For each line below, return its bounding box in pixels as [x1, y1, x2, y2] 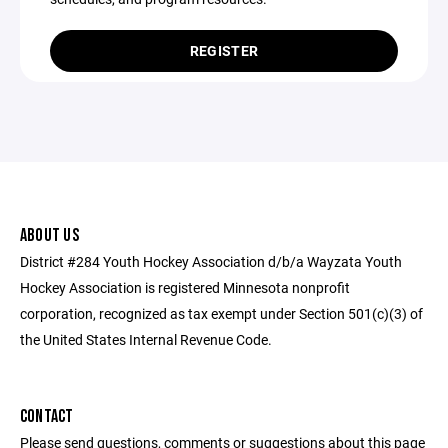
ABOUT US [20, 225, 79, 246]
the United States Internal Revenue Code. [20, 330, 272, 349]
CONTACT [20, 406, 74, 427]
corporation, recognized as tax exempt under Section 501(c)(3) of [20, 304, 423, 323]
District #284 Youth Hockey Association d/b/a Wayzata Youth [20, 252, 402, 271]
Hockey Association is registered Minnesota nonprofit [20, 278, 350, 297]
